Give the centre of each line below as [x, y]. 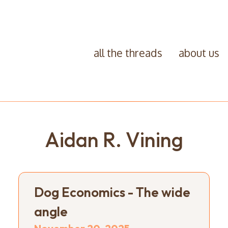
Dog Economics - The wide [112, 192]
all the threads [128, 53]
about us [199, 53]
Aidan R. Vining [114, 139]
